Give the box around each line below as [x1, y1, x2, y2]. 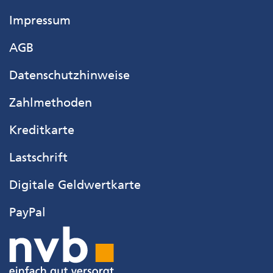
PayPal [9, 205, 46, 219]
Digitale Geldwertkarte [9, 177, 141, 192]
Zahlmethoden [9, 95, 92, 110]
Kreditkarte [9, 122, 74, 137]
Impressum [9, 13, 71, 27]
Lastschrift [9, 150, 68, 165]
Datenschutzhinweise [9, 68, 130, 82]
